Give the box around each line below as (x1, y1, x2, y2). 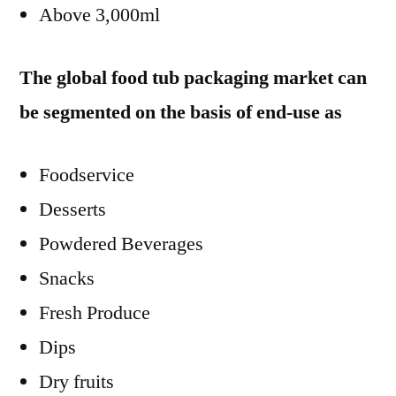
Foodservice (39, 163, 134, 187)
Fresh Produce (39, 301, 150, 325)
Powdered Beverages (39, 232, 203, 256)
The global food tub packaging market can (19, 65, 367, 90)
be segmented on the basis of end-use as (19, 100, 342, 125)
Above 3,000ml (39, 3, 160, 27)
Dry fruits (39, 369, 114, 394)
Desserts (39, 197, 106, 222)
